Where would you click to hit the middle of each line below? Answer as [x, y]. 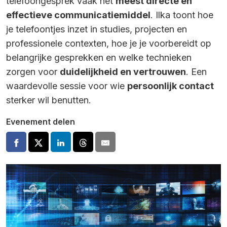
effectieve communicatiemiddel [78, 15]
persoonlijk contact [171, 86]
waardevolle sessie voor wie [67, 86]
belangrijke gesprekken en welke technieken [99, 58]
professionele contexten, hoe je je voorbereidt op [109, 43]
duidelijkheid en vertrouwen [123, 72]
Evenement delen [41, 122]
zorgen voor [33, 72]
